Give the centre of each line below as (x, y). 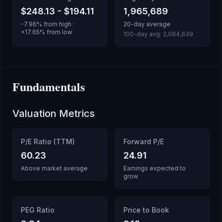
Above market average (54, 168)
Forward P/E (144, 141)
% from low (56, 32)
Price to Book (146, 210)
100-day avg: (143, 34)
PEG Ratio (38, 210)
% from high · (55, 24)
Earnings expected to (155, 168)
